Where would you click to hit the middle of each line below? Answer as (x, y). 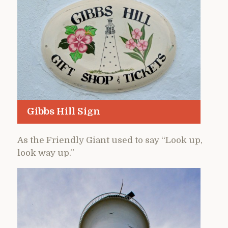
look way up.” (46, 153)
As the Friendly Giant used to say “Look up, (110, 140)
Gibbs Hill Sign (63, 111)
